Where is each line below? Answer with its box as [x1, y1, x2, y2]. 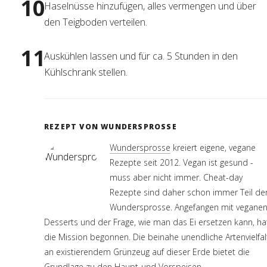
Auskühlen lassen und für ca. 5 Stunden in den [44, 49, 238, 63]
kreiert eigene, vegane [170, 142, 256, 153]
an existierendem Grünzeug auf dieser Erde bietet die [44, 246, 250, 257]
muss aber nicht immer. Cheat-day [110, 172, 243, 183]
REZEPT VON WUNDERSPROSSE [44, 122, 177, 132]
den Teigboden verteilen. [44, 15, 147, 29]
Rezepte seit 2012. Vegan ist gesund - [110, 157, 253, 168]
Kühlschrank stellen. [44, 66, 128, 79]
